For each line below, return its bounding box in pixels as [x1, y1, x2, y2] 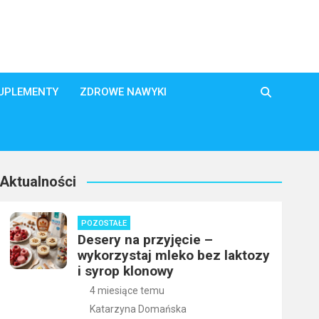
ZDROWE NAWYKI [80, 85, 167, 99]
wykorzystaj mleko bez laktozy [77, 247, 270, 264]
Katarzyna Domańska [90, 303, 187, 315]
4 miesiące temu [90, 285, 165, 297]
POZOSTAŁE [80, 219, 127, 229]
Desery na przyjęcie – [77, 231, 213, 249]
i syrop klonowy [77, 263, 174, 280]
